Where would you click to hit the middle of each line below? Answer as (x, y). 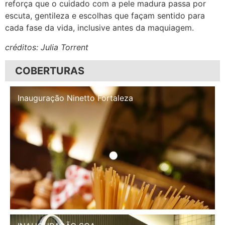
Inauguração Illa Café (58, 98)
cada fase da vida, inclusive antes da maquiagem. (99, 28)
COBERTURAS (50, 71)
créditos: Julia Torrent (47, 47)
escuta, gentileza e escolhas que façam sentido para (105, 16)
